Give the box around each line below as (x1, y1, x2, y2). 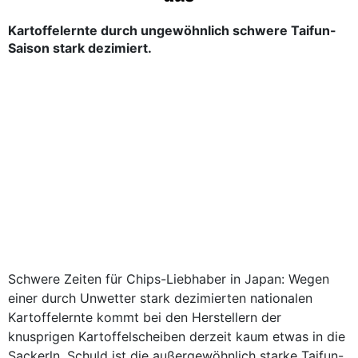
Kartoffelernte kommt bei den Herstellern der (8, 309, 281, 325)
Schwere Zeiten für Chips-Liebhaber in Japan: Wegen (8, 271, 329, 287)
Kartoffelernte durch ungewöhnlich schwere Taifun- (8, 22, 336, 38)
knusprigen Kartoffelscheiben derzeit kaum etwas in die (8, 328, 345, 344)
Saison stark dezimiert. (8, 40, 152, 56)
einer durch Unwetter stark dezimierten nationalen (8, 290, 312, 306)
